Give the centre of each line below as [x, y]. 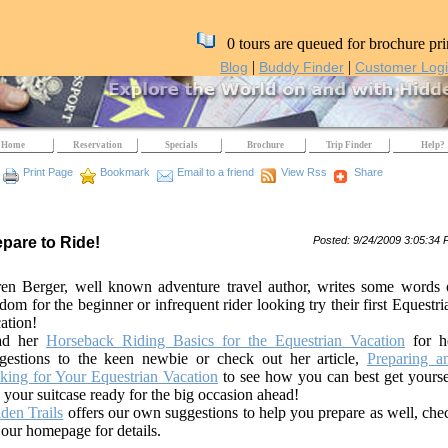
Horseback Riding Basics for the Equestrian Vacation [225, 340]
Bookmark [125, 172]
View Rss [304, 172]
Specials [181, 145]
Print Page [48, 172]
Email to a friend [215, 172]
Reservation [97, 145]
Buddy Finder [301, 67]
